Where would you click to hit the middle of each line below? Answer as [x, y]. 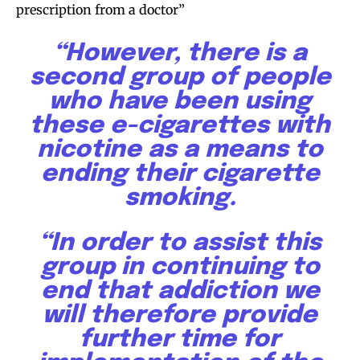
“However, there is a [180, 53]
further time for [180, 339]
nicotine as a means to [180, 149]
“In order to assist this [180, 243]
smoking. [180, 198]
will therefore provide [180, 315]
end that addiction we [180, 291]
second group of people [180, 77]
